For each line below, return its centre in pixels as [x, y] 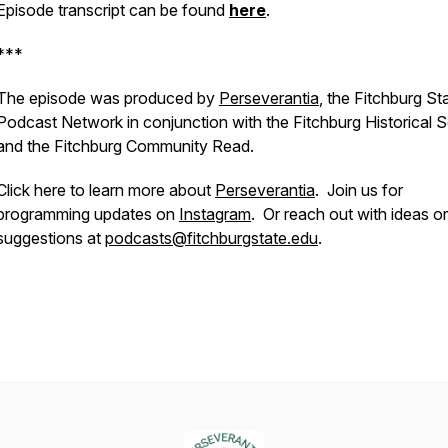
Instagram [215, 214]
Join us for [361, 190]
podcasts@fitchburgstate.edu [211, 238]
